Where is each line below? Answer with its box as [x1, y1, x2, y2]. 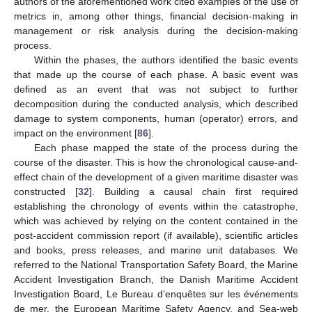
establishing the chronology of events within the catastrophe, [14, 201, 298, 212]
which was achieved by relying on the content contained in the [14, 215, 298, 227]
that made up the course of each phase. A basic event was [14, 69, 298, 81]
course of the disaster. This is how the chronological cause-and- [14, 157, 298, 169]
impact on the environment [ [14, 127, 137, 139]
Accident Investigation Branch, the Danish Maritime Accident [14, 274, 298, 286]
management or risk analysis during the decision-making [14, 25, 298, 37]
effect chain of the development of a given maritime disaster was [14, 171, 298, 183]
